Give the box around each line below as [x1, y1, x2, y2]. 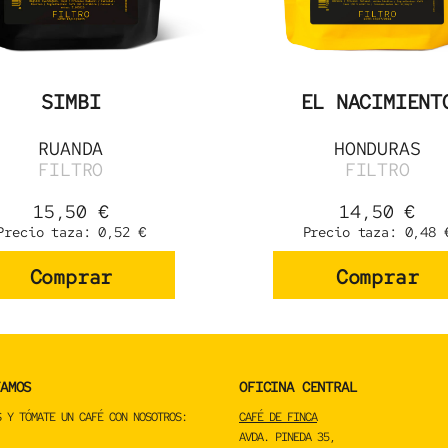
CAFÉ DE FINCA [239, 409, 317, 426]
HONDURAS [333, 137, 421, 161]
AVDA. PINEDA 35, [239, 429, 335, 446]
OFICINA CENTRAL [239, 377, 357, 397]
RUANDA [38, 137, 104, 161]
